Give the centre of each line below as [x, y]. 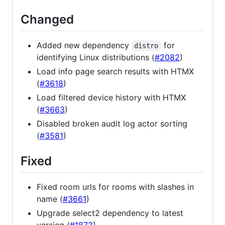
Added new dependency [84, 45]
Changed [47, 19]
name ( [50, 199]
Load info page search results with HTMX [115, 72]
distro [146, 46]
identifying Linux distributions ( [96, 58]
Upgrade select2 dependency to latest [110, 213]
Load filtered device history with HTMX [111, 98]
